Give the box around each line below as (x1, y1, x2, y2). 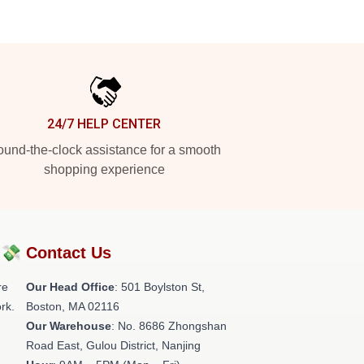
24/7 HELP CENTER (47, 116, 161, 132)
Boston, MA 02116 (26, 300, 119, 313)
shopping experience (43, 162, 165, 176)
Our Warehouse (26, 319, 111, 332)
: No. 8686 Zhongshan (111, 319, 227, 332)
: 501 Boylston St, (115, 280, 205, 293)
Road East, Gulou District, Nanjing (26, 339, 201, 352)
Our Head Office (26, 280, 115, 293)
